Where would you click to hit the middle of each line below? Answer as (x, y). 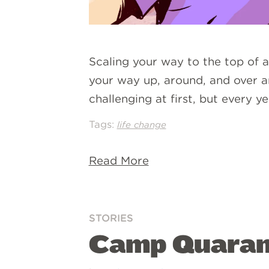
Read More (119, 161)
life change (141, 125)
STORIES (111, 218)
